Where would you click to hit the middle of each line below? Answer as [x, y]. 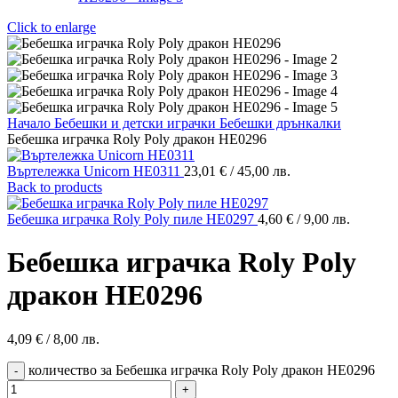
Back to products [55, 187]
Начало [31, 123]
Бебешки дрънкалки [280, 123]
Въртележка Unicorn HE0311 [96, 171]
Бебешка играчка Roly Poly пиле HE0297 [132, 219]
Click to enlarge [52, 27]
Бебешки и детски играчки [137, 123]
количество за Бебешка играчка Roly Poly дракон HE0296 [202, 370]
